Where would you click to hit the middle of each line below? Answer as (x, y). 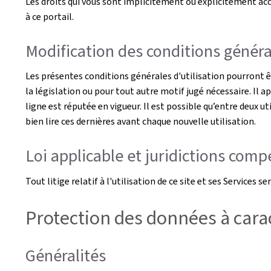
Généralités (66, 255)
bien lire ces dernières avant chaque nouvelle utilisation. (141, 121)
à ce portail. (50, 16)
